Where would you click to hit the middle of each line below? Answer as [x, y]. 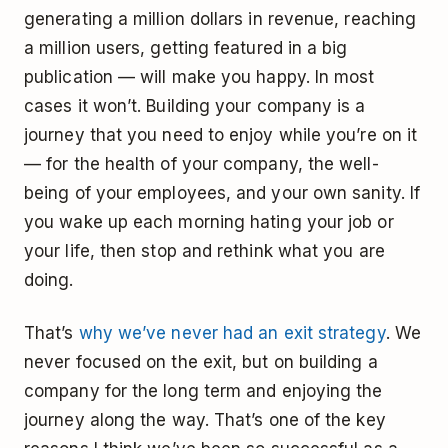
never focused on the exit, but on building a [201, 362]
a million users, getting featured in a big [186, 48]
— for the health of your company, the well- [201, 164]
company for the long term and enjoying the [203, 391]
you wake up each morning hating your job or [209, 222]
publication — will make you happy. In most [199, 77]
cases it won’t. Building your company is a [195, 106]
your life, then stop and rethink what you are [204, 251]
